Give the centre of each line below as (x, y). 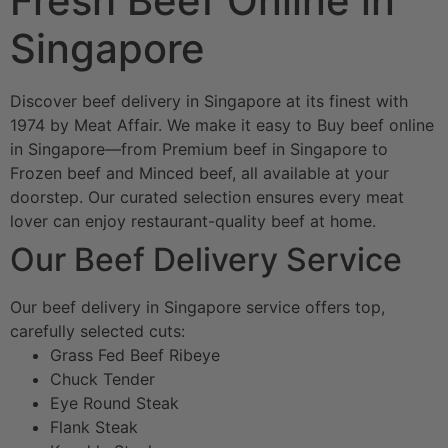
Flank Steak (94, 426)
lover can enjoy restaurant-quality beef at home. (193, 220)
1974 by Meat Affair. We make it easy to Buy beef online (222, 124)
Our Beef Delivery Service (206, 259)
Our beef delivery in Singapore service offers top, (197, 306)
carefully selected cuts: (97, 330)
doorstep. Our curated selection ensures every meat (207, 196)
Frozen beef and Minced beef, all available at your (199, 172)
